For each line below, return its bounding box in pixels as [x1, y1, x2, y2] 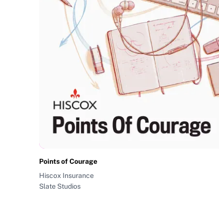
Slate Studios [39, 182, 81, 191]
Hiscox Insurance [39, 172, 94, 180]
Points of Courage [39, 157, 97, 166]
